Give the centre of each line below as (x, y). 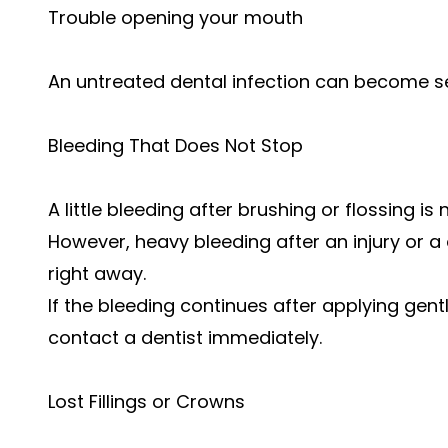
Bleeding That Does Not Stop (175, 145)
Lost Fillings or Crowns (146, 401)
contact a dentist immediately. (185, 337)
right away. (97, 273)
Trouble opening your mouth (175, 17)
